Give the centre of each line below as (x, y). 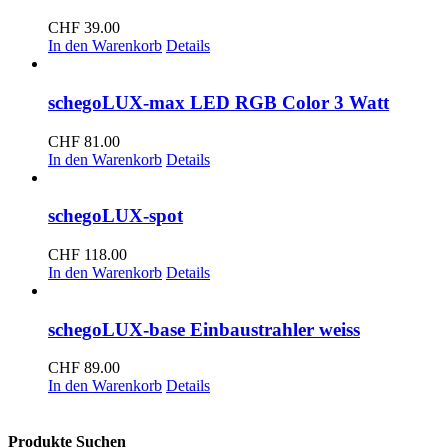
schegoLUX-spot (115, 216)
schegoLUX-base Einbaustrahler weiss (204, 329)
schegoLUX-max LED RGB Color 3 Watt (218, 102)
